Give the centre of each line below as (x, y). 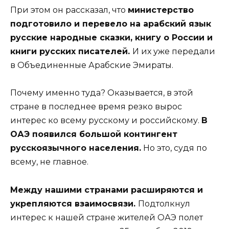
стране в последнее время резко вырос (96, 107)
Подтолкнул (164, 203)
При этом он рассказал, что (69, 10)
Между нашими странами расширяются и (107, 190)
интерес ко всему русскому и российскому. (106, 121)
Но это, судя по (174, 148)
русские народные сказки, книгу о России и (111, 38)
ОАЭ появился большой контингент (94, 134)
